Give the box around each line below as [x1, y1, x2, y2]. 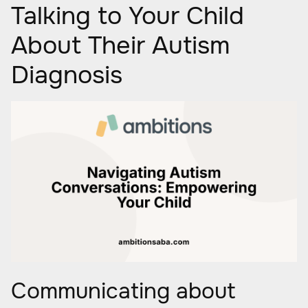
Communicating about [11, 277, 236, 305]
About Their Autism [11, 30, 230, 61]
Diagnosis [11, 59, 122, 91]
